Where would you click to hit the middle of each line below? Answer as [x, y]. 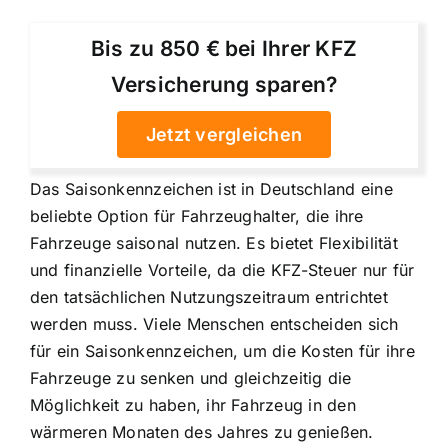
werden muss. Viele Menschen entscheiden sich [214, 323]
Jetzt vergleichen [224, 134]
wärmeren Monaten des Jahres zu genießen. [202, 431]
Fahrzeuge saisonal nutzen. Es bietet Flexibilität [214, 242]
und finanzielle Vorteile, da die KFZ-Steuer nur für [222, 269]
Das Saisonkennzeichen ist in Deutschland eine [211, 188]
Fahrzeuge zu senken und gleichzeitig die [191, 377]
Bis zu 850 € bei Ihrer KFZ [224, 48]
